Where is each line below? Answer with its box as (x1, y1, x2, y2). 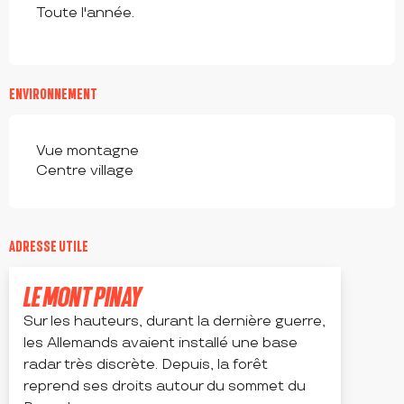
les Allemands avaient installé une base (23, 335, 298, 353)
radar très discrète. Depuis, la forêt (23, 356, 268, 374)
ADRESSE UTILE (9, 238, 88, 255)
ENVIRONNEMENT (9, 86, 97, 103)
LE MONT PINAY (23, 280, 142, 313)
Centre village (36, 162, 133, 180)
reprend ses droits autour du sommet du (23, 378, 306, 396)
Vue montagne (36, 142, 139, 161)
